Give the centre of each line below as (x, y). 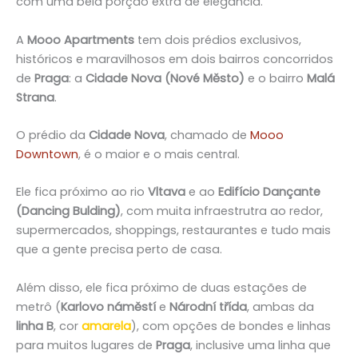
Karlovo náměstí (108, 306)
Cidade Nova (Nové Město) (165, 78)
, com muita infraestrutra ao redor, (222, 211)
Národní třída (208, 306)
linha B (35, 326)
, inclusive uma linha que (261, 345)
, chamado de (207, 135)
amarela (106, 326)
